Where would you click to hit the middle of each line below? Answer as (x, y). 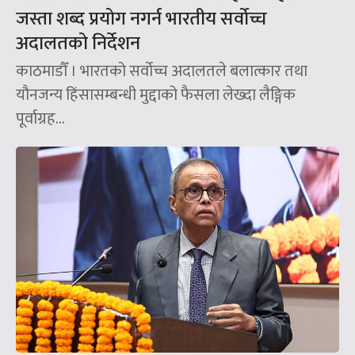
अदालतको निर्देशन (78, 43)
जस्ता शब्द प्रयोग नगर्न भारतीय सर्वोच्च (141, 19)
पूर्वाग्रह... (40, 118)
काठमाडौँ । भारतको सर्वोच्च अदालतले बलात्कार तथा (162, 71)
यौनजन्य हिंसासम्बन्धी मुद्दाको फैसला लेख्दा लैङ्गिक (156, 95)
